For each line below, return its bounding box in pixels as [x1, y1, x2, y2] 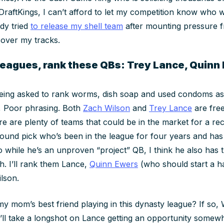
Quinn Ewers [89, 158, 138, 169]
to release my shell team [30, 20, 123, 31]
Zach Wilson [83, 102, 130, 113]
